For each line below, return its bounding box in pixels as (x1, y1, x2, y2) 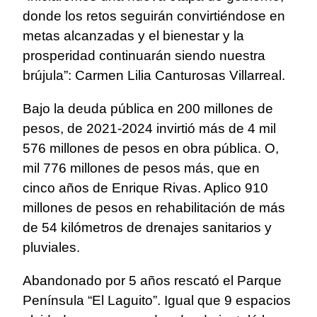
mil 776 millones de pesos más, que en (23, 161, 260, 176)
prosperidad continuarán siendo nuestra (23, 48, 265, 64)
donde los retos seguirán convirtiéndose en (23, 8, 285, 24)
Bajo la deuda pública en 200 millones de (23, 101, 273, 117)
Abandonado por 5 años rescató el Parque (23, 273, 282, 289)
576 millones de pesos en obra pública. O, (23, 141, 279, 156)
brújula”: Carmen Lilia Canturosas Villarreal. (23, 68, 285, 83)
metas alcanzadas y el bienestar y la (23, 28, 244, 44)
